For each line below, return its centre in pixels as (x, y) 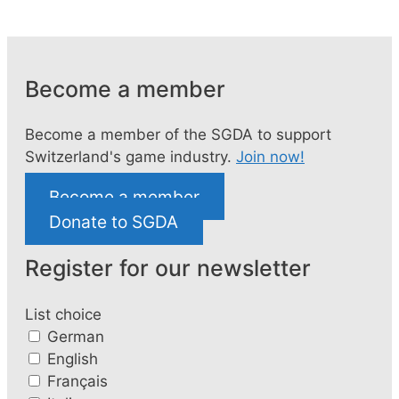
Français (77, 381)
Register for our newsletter (168, 269)
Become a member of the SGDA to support (178, 135)
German (76, 336)
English (73, 358)
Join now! (270, 157)
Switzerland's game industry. (130, 157)
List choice (63, 314)
